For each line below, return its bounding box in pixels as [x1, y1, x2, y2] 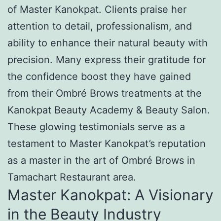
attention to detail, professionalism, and [7, 20, 192, 32]
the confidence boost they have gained [7, 70, 191, 82]
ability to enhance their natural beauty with [7, 37, 208, 49]
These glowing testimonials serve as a [7, 120, 185, 133]
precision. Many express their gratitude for [7, 53, 206, 66]
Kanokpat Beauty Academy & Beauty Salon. [7, 104, 210, 116]
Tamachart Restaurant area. [7, 171, 136, 183]
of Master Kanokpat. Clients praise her [7, 3, 186, 15]
